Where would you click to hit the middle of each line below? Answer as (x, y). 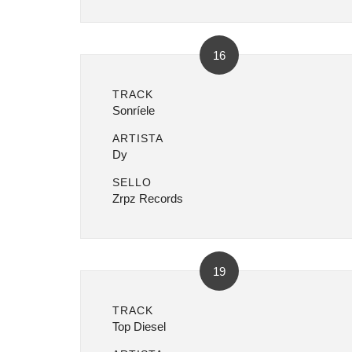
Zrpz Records (148, 198)
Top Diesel (139, 326)
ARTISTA (138, 138)
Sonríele (134, 110)
